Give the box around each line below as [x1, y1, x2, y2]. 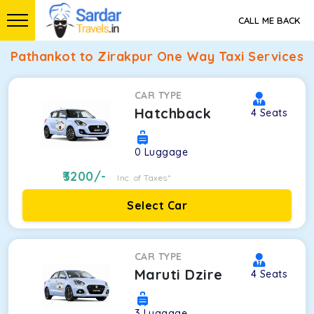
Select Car [127, 198, 187, 212]
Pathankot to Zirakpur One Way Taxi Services [10, 48, 304, 64]
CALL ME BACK [238, 15, 300, 26]
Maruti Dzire [134, 266, 223, 283]
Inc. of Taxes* [117, 172, 171, 183]
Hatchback [134, 104, 212, 122]
